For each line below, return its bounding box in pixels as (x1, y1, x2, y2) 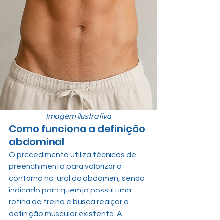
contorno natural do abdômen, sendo (9, 174, 146, 182)
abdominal (9, 135, 64, 149)
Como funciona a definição (9, 122, 147, 136)
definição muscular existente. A (9, 210, 124, 218)
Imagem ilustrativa (46, 112, 111, 120)
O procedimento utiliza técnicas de (9, 151, 137, 159)
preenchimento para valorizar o (9, 163, 123, 170)
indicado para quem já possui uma (9, 186, 133, 194)
